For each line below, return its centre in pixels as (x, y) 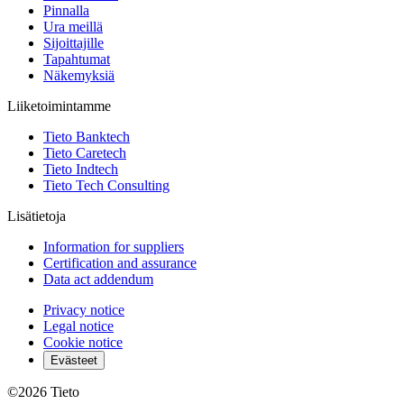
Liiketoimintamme (59, 106)
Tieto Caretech (85, 153)
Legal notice (78, 326)
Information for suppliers (114, 247)
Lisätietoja (37, 216)
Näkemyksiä (79, 76)
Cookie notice (83, 343)
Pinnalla (66, 11)
